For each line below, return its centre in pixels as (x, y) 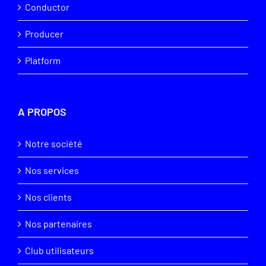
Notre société (54, 144)
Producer (44, 34)
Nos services (52, 170)
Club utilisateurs (59, 251)
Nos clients (48, 197)
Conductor (47, 7)
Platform (43, 61)
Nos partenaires (58, 224)
